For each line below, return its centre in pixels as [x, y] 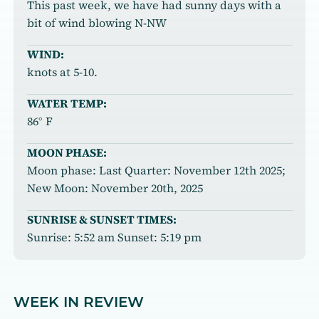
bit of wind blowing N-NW [96, 23]
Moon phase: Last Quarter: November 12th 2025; [156, 171]
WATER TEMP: [67, 104]
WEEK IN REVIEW [78, 302]
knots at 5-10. [62, 72]
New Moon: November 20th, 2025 [115, 188]
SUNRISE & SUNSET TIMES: [101, 220]
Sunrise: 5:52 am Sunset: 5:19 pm [114, 237]
